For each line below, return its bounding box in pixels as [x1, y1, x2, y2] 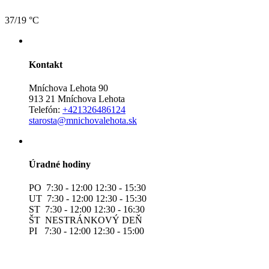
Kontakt [29, 59, 62, 70]
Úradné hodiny [29, 159, 91, 170]
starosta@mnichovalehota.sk [29, 115, 137, 125]
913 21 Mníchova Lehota [29, 93, 125, 104]
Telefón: [29, 104, 62, 115]
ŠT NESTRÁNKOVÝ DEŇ [29, 215, 142, 226]
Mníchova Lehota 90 [29, 82, 108, 93]
